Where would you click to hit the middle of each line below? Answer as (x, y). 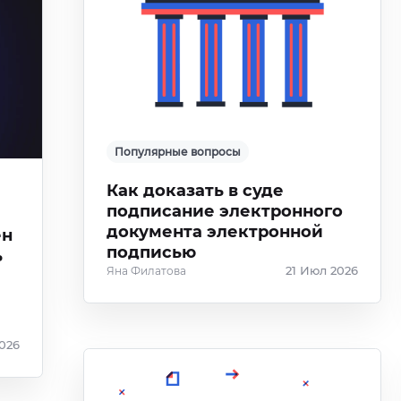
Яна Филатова (147, 271)
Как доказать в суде (196, 191)
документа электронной (215, 232)
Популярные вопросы (178, 152)
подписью (152, 252)
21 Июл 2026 (321, 271)
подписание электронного (225, 211)
